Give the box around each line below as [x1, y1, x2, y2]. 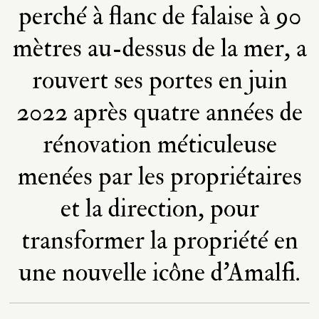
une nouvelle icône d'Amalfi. [19, 256, 300, 288]
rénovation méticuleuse [42, 128, 277, 160]
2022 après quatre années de [16, 96, 303, 128]
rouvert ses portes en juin [31, 64, 288, 96]
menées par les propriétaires [17, 160, 302, 192]
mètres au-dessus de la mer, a [12, 32, 307, 64]
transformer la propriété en [21, 224, 298, 256]
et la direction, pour [60, 192, 259, 224]
